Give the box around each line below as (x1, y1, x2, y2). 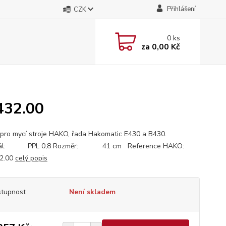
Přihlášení (166, 5, 196, 14)
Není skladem (69, 187, 116, 197)
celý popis (15, 153, 47, 163)
